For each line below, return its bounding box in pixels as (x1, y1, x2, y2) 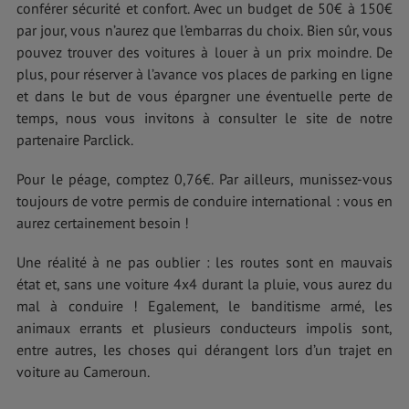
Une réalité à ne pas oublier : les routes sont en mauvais (16, 253, 393, 272)
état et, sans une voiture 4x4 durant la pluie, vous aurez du (16, 275, 393, 294)
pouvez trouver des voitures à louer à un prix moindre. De (16, 43, 393, 62)
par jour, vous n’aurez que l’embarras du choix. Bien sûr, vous (16, 21, 393, 40)
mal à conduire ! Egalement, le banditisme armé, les (16, 297, 393, 316)
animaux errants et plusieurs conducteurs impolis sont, (16, 319, 393, 338)
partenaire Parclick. (16, 131, 133, 150)
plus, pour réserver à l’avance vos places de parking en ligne (16, 65, 393, 84)
